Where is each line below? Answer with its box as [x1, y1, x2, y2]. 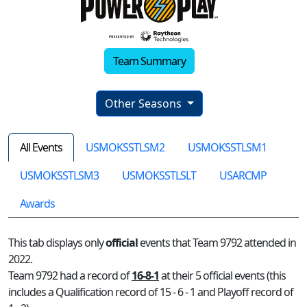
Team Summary [113, 53, 186, 69]
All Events [20, 140, 62, 156]
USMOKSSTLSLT [122, 168, 196, 184]
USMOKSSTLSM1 [188, 140, 267, 156]
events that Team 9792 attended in [138, 235, 296, 251]
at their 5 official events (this [159, 268, 286, 284]
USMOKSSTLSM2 [86, 140, 164, 156]
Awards [20, 196, 55, 212]
